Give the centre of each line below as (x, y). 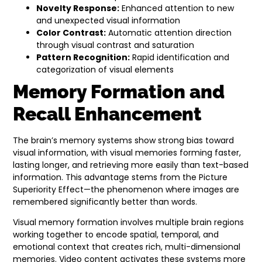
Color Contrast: (71, 32)
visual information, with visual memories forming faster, (127, 152)
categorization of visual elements (105, 69)
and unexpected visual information (108, 20)
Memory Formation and (119, 91)
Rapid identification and (180, 57)
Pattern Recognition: (83, 57)
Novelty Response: (78, 8)
